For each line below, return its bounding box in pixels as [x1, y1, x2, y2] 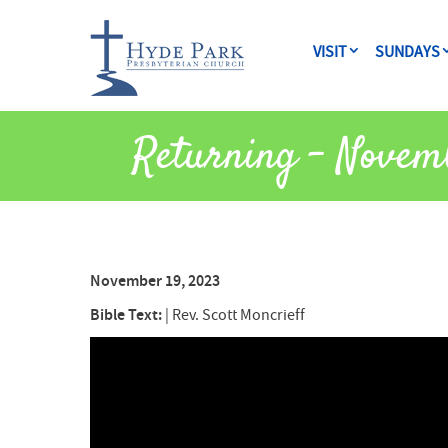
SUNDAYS [375, 42, 441, 62]
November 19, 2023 [89, 270, 220, 292]
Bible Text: [89, 304, 165, 326]
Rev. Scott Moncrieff [171, 305, 305, 326]
